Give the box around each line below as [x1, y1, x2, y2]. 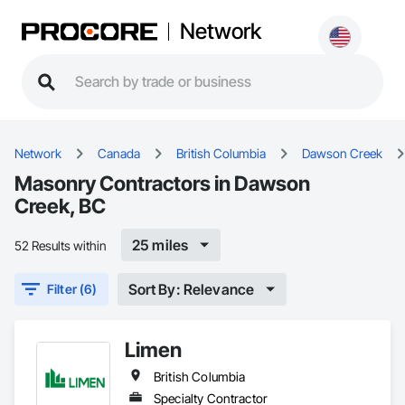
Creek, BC [14, 193, 106, 218]
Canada [98, 146, 140, 161]
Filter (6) [47, 281, 98, 297]
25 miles [132, 235, 189, 254]
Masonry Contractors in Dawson [14, 171, 310, 195]
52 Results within [14, 237, 107, 253]
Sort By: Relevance [127, 279, 255, 298]
